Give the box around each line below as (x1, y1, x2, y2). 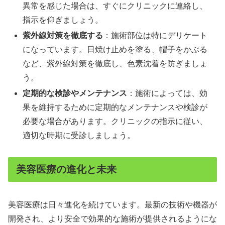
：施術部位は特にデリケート (103, 31, 208, 40)
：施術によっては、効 (127, 89, 208, 98)
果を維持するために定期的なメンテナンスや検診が (23, 103, 208, 112)
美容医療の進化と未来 (16, 163, 117, 175)
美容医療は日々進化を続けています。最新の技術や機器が (8, 200, 217, 209)
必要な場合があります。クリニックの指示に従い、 (23, 117, 208, 126)
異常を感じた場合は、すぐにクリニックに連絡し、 (23, 1, 208, 10)
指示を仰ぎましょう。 (23, 15, 103, 24)
